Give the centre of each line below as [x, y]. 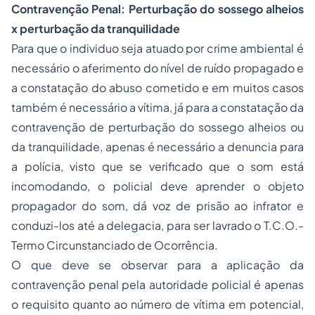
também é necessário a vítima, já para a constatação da [157, 107]
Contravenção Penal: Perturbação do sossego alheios [157, 9]
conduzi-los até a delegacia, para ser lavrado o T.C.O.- [157, 225]
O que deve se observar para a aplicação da [157, 265]
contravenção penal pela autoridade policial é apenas [157, 284]
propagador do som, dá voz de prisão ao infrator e [157, 206]
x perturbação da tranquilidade [96, 28]
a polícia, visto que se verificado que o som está [157, 166]
